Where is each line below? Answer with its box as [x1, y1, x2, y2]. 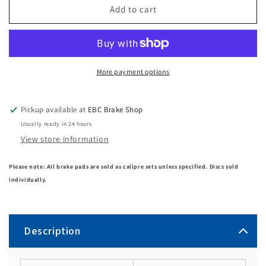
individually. [9, 175, 47, 183]
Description [24, 223, 81, 237]
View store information [21, 133, 109, 144]
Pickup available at [21, 104, 88, 115]
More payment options [96, 66, 170, 76]
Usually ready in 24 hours [21, 119, 92, 128]
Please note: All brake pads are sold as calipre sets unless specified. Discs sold [9, 162, 239, 170]
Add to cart [109, 4, 157, 15]
